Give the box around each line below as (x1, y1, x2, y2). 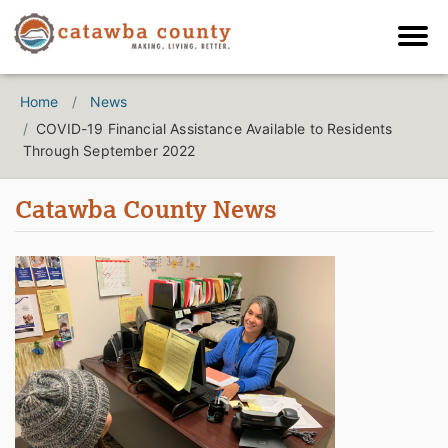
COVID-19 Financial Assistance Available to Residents (36, 120, 393, 138)
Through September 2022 (23, 142, 196, 160)
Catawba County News (15, 193, 278, 225)
